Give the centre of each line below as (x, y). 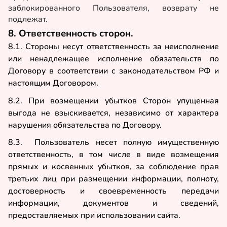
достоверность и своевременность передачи (113, 191)
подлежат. (28, 20)
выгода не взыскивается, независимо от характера (113, 113)
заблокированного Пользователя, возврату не (113, 8)
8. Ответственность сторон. (71, 33)
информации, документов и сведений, (113, 203)
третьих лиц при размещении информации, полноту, (113, 179)
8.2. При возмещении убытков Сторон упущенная (113, 101)
